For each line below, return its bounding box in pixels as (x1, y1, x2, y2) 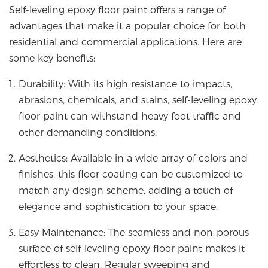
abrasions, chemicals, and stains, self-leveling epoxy (19, 95, 257, 106)
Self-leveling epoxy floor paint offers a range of (9, 4, 226, 16)
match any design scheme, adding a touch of (19, 185, 233, 197)
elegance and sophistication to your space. (19, 201, 218, 213)
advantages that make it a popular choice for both (9, 20, 246, 32)
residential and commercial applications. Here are (9, 36, 242, 48)
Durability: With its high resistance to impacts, (19, 78, 232, 90)
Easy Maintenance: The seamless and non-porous (19, 227, 249, 239)
